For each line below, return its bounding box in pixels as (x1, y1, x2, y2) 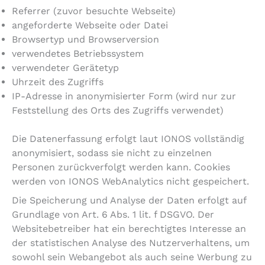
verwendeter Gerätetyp (12, 62, 119, 74)
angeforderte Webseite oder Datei (12, 20, 168, 31)
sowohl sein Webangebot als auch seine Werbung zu (12, 251, 252, 263)
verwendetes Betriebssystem (12, 48, 144, 60)
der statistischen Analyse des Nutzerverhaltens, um (12, 237, 250, 249)
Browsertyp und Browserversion (12, 34, 159, 46)
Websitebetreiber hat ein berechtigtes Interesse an (12, 223, 246, 235)
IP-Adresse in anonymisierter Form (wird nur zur (12, 91, 236, 102)
